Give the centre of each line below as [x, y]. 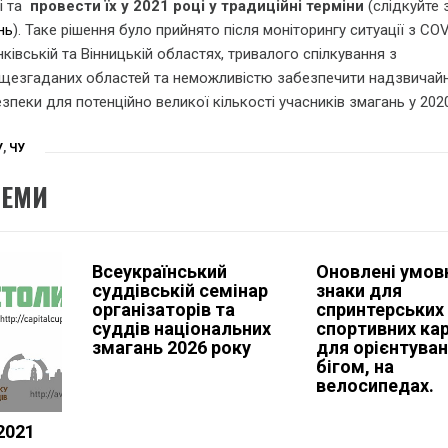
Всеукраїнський [159, 271]
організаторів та [163, 309]
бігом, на [355, 366]
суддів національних [181, 328]
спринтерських [380, 309]
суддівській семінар [179, 290]
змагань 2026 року [171, 347]
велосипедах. [375, 385]
